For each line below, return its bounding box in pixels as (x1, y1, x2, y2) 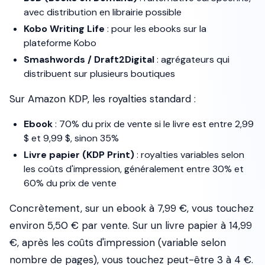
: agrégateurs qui (154, 53, 230, 66)
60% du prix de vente (24, 177, 117, 189)
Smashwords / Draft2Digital (24, 53, 154, 66)
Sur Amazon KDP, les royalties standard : (9, 92, 196, 105)
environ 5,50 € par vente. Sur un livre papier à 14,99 (9, 219, 252, 232)
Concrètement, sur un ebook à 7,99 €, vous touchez (9, 202, 254, 215)
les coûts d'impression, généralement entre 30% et (24, 163, 244, 175)
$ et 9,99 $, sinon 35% (24, 132, 119, 144)
